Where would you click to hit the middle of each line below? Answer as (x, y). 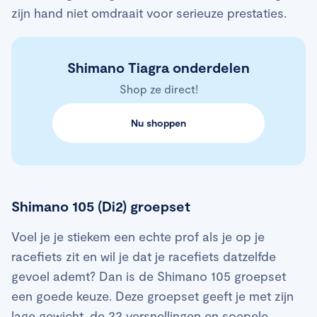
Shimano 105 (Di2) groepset (101, 206)
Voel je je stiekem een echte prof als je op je (138, 236)
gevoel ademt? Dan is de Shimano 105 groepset (149, 276)
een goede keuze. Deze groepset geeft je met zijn (152, 295)
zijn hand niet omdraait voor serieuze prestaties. (151, 12)
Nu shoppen (158, 122)
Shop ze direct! (158, 88)
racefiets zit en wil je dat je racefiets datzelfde (144, 256)
